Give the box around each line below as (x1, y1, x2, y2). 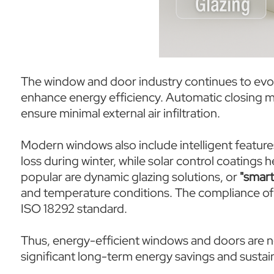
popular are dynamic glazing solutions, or (20, 169, 240, 185)
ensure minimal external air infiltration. (20, 105, 220, 121)
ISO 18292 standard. (20, 201, 127, 217)
